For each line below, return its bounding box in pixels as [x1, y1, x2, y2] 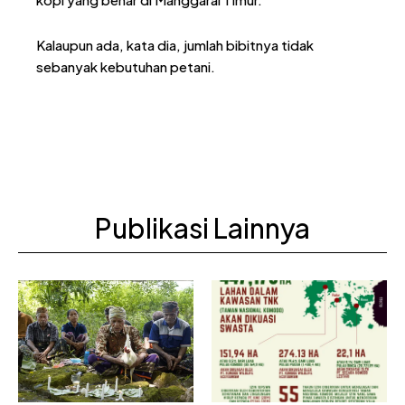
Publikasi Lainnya [95, 210, 310, 245]
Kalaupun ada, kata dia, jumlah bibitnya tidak [36, 35, 314, 53]
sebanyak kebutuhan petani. [36, 57, 215, 75]
